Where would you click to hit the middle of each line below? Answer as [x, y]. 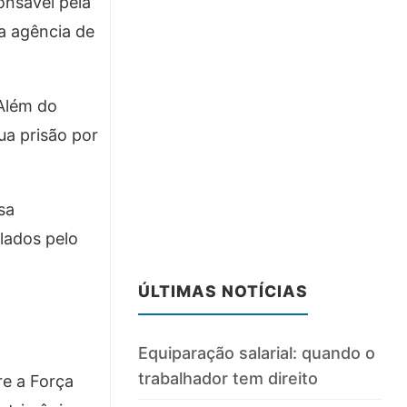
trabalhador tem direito [228, 379]
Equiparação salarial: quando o [257, 353]
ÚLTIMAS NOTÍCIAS [223, 292]
